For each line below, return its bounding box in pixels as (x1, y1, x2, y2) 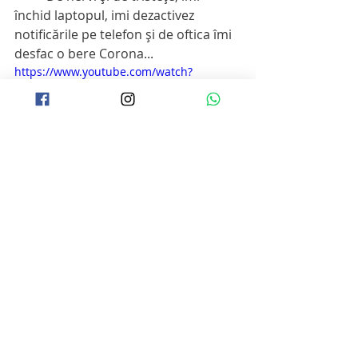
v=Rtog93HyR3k (14, 81, 96, 97)
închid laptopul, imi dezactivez (14, 6, 197, 25)
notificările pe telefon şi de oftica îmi (14, 26, 235, 44)
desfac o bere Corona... (14, 45, 153, 63)
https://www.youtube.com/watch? (14, 64, 193, 80)
